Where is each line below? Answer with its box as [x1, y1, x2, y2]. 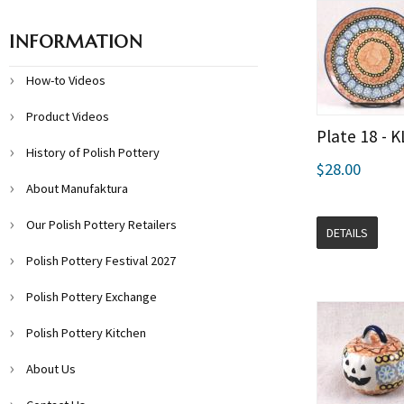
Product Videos [26, 108, 109, 124]
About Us [26, 361, 76, 377]
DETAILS [326, 224, 368, 241]
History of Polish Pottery [26, 144, 160, 161]
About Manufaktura [26, 180, 128, 197]
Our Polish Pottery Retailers [26, 216, 177, 233]
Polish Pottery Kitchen [26, 325, 146, 341]
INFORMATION [9, 31, 143, 53]
